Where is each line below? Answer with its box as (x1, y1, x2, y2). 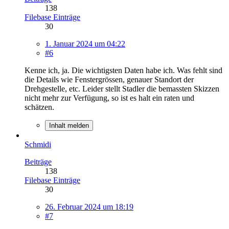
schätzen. (25, 102, 54, 111)
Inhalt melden (49, 121, 89, 129)
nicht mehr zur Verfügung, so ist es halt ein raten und (25, 93, 194, 102)
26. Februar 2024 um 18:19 (45, 202, 133, 211)
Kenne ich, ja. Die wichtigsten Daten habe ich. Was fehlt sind (25, 65, 222, 75)
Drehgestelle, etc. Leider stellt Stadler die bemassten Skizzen (25, 84, 219, 93)
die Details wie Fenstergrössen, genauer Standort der (25, 75, 194, 84)
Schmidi (25, 140, 51, 149)
